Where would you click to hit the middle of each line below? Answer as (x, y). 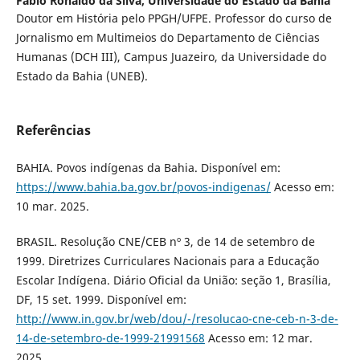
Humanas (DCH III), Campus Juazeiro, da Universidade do (171, 57)
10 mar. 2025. (52, 207)
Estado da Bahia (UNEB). (82, 76)
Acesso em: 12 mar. (258, 338)
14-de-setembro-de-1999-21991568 (110, 338)
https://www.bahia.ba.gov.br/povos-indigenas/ (143, 187)
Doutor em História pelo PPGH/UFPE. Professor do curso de (174, 18)
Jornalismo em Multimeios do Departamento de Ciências (168, 38)
